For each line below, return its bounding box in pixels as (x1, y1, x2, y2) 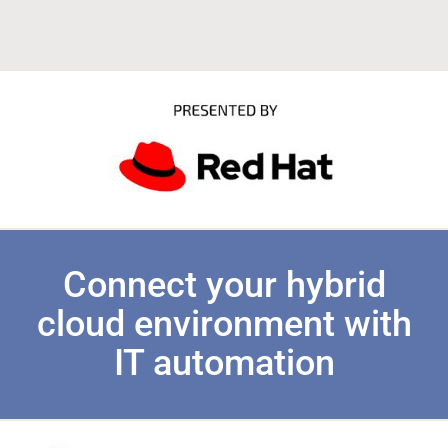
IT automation (113, 342, 335, 385)
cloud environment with (36, 303, 412, 346)
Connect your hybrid (62, 264, 386, 307)
